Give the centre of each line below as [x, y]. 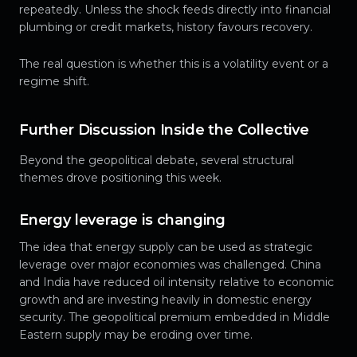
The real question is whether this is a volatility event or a [174, 64]
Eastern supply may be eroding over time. [136, 335]
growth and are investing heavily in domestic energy [165, 300]
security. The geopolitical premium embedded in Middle [175, 318]
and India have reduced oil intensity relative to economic [177, 282]
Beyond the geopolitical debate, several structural [157, 161]
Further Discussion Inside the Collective [164, 130]
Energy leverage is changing [123, 220]
